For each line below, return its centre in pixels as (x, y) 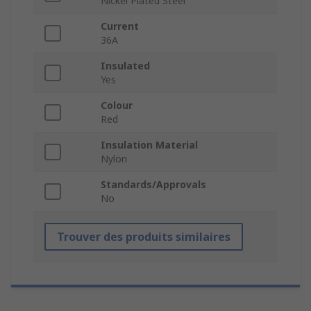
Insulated (125, 66)
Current (120, 26)
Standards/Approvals (153, 185)
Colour (117, 106)
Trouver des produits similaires (144, 237)
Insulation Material (149, 145)
